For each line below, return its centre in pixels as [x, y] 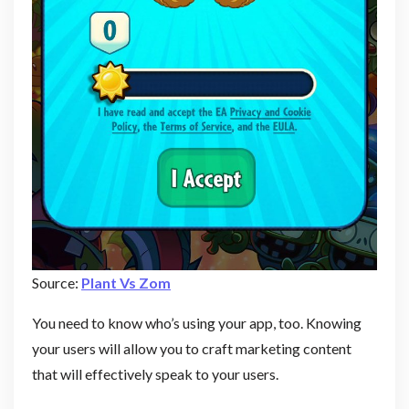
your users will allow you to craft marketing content [191, 349]
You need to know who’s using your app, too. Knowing [196, 323]
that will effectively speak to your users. [156, 374]
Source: [57, 283]
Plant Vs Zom [126, 283]
